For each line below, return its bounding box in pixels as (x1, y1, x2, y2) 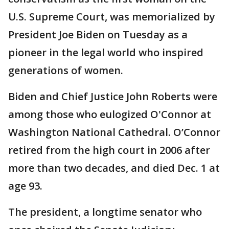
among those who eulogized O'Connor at (8, 107, 211, 122)
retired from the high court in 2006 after (8, 143, 210, 157)
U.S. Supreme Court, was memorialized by (8, 10, 215, 24)
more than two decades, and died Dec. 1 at (8, 161, 220, 175)
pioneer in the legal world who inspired (8, 45, 203, 60)
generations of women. (8, 63, 123, 78)
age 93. (8, 179, 42, 193)
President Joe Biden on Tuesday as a (8, 28, 188, 42)
